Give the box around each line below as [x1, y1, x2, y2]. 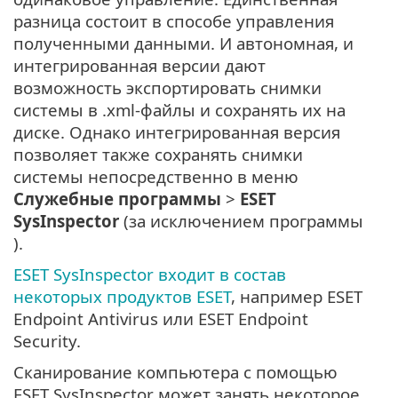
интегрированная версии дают [13, 54, 266, 77]
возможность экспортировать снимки [13, 76, 322, 99]
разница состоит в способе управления [13, 10, 334, 33]
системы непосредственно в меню [13, 165, 298, 188]
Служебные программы [13, 187, 221, 211]
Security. [13, 330, 81, 353]
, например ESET [231, 285, 362, 308]
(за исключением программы [119, 210, 363, 233]
